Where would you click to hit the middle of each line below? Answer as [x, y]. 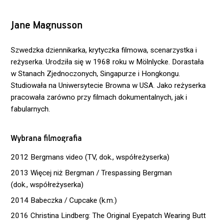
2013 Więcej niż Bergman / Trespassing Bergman [92, 173]
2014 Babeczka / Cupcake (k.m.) [64, 200]
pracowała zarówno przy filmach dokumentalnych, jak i [99, 97]
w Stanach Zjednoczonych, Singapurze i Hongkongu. [96, 73]
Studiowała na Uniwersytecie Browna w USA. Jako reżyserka [109, 85]
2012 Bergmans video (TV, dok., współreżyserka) [90, 157]
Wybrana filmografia [47, 139]
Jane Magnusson [47, 26]
